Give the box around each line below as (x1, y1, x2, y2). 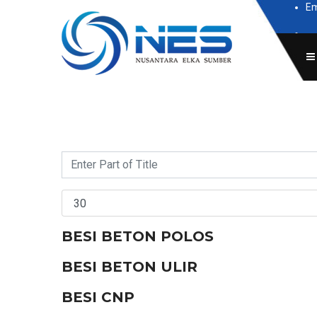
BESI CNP (62, 289, 134, 306)
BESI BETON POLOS (62, 228, 214, 245)
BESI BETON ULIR (62, 258, 197, 275)
